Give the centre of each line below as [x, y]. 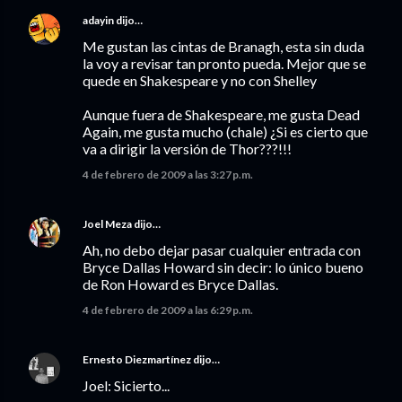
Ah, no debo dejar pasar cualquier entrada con [222, 250]
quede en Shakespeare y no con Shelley [200, 80]
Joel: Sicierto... [126, 385]
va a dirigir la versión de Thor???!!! [187, 149]
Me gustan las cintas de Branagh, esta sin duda [223, 46]
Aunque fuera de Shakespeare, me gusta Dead [221, 114]
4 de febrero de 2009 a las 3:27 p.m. [168, 175]
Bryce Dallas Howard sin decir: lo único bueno [223, 267]
